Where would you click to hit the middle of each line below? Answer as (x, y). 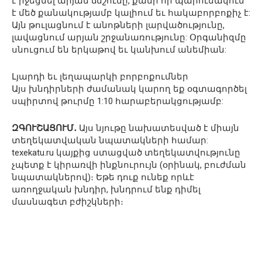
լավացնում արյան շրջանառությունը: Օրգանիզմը (129, 38)
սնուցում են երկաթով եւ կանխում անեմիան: (119, 50)
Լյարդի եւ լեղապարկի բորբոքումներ (100, 77)
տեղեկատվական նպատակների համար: (110, 141)
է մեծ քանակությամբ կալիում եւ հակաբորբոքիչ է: (131, 13)
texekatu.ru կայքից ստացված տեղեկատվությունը (126, 153)
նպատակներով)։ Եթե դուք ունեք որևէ (103, 177)
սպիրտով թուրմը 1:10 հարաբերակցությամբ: (118, 101)
